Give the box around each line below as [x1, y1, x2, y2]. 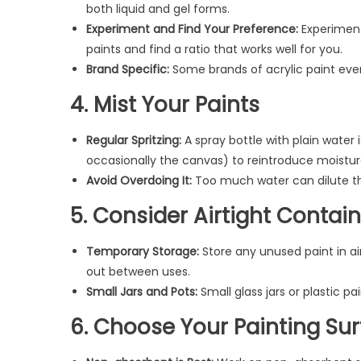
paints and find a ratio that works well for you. [86, 40, 342, 57]
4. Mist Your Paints [70, 89, 259, 119]
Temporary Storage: [86, 243, 199, 259]
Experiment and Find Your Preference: [86, 20, 298, 37]
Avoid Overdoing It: [86, 172, 192, 189]
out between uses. [86, 263, 190, 280]
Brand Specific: [86, 60, 169, 77]
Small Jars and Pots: [86, 283, 197, 300]
